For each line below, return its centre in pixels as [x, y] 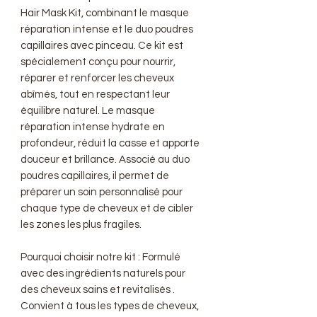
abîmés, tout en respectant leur [95, 94]
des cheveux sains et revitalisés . [98, 290]
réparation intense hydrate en [93, 127]
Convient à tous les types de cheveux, [110, 306]
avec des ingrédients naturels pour [103, 273]
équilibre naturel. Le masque [88, 111]
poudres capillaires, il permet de [95, 176]
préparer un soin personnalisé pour [102, 192]
